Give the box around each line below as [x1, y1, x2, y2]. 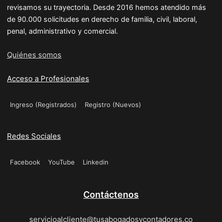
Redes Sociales [7, 131, 61, 141]
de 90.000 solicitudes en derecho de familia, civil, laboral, [7, 15, 197, 23]
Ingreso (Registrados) [10, 101, 77, 109]
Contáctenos [83, 189, 139, 200]
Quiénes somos [7, 50, 61, 59]
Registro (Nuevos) [85, 101, 141, 109]
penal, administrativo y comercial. [7, 27, 118, 35]
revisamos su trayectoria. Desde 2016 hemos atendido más [7, 3, 206, 11]
